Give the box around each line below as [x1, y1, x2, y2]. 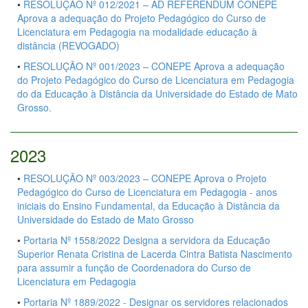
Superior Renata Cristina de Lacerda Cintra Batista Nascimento [17, 247, 292, 261]
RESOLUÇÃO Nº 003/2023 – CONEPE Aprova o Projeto [23, 171, 267, 186]
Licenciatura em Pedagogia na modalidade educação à [17, 25, 257, 39]
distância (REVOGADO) [17, 38, 120, 53]
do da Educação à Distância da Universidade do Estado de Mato [17, 87, 298, 101]
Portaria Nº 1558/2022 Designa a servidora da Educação [23, 233, 270, 247]
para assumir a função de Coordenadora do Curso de [17, 261, 251, 275]
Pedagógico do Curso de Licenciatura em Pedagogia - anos [17, 185, 277, 199]
